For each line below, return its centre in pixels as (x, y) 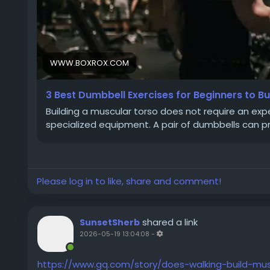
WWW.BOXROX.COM (89, 63)
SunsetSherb (110, 222)
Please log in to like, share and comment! (129, 181)
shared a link (170, 222)
